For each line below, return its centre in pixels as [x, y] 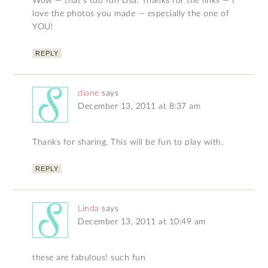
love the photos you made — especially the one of [131, 14]
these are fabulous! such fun [89, 258]
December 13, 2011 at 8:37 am [139, 107]
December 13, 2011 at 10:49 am [142, 222]
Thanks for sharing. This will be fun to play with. [128, 143]
